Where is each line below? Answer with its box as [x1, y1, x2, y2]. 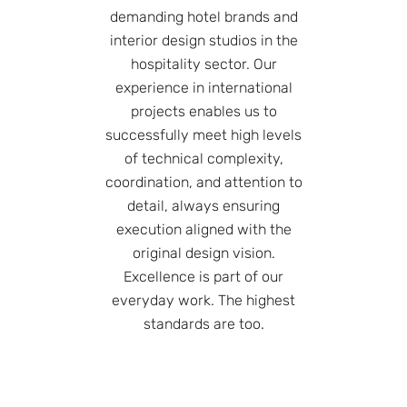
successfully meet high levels [105, 125, 302, 144]
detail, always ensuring [127, 196, 280, 214]
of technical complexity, [124, 149, 283, 167]
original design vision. [132, 243, 275, 262]
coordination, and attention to [104, 173, 303, 191]
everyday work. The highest [112, 291, 295, 309]
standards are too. [143, 314, 264, 333]
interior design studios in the [109, 31, 298, 49]
